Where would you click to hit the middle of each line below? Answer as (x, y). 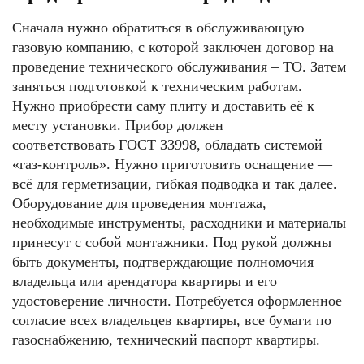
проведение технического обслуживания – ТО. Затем (179, 66)
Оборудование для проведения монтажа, (139, 203)
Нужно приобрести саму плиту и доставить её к (163, 105)
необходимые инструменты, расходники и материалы (179, 222)
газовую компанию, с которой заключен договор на (173, 47)
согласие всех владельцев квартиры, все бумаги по (172, 320)
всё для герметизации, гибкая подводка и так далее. (175, 183)
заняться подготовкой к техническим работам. (159, 86)
